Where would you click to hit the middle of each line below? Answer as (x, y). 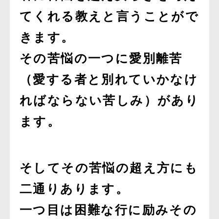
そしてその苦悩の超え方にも (109, 168)
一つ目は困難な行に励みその (109, 210)
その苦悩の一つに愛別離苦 (101, 58)
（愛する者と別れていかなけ (109, 79)
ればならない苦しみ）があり (109, 100)
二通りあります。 (75, 189)
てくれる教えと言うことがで (109, 16)
